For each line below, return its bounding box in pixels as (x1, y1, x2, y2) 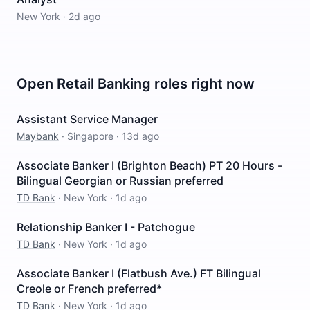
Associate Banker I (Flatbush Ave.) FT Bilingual (17, 266, 261, 280)
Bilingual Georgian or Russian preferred (17, 174, 224, 188)
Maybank (17, 130, 59, 142)
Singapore (67, 130, 113, 142)
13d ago (122, 130, 159, 142)
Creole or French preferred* (17, 282, 162, 295)
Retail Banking (57, 75, 151, 92)
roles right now (151, 75, 255, 92)
